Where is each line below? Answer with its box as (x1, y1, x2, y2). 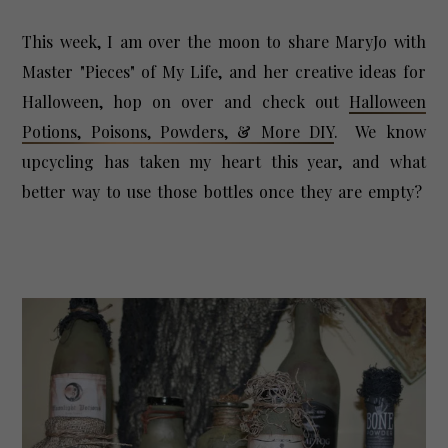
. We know (333, 121, 426, 143)
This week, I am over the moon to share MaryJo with (22, 31, 426, 53)
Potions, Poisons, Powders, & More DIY (22, 121, 334, 143)
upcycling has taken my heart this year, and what (22, 151, 426, 173)
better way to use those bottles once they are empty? (22, 181, 426, 203)
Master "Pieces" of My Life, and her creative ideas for (22, 61, 426, 83)
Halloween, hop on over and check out (22, 91, 349, 113)
